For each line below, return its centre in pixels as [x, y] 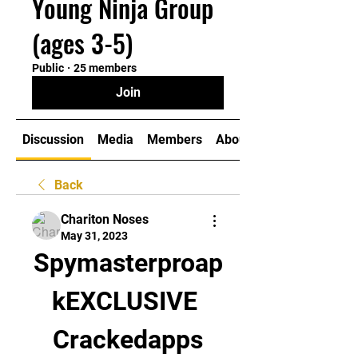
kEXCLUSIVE [125, 301]
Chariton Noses [105, 219]
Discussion [54, 139]
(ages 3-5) [82, 43]
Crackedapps [128, 340]
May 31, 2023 [94, 236]
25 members [105, 68]
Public [48, 68]
